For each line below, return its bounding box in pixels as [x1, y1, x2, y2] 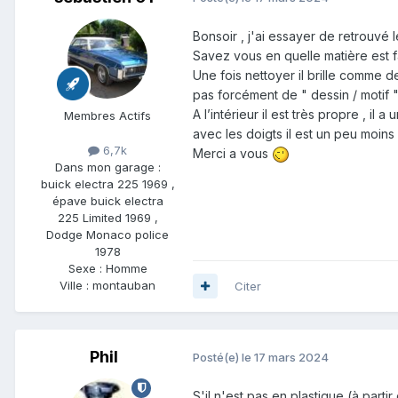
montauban [92, 277, 155, 292]
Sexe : [68, 260, 106, 275]
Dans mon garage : [54, 159, 161, 174]
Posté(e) [193, 350, 242, 365]
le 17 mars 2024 [242, 350, 329, 365]
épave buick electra [52, 193, 163, 208]
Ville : [60, 277, 92, 292]
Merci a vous [193, 145, 272, 161]
